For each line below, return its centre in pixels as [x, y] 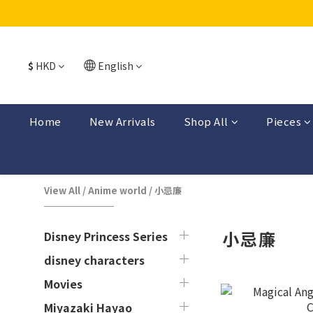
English [116, 65]
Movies [63, 284]
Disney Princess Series [106, 236]
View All [62, 190]
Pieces [284, 121]
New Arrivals [122, 121]
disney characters [94, 260]
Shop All [206, 121]
